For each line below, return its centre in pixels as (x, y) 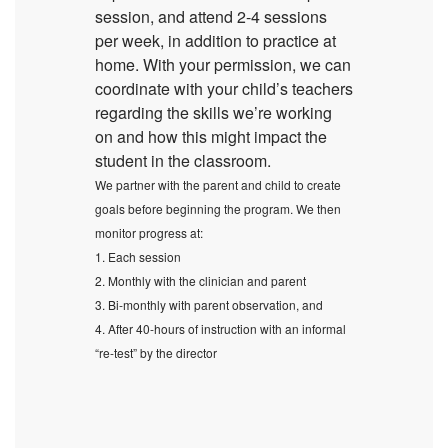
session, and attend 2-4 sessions (211, 16)
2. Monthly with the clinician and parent (200, 280)
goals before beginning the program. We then (218, 208)
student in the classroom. (183, 160)
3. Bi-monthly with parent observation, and (209, 304)
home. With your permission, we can (223, 64)
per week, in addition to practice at (215, 40)
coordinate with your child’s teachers (224, 88)
